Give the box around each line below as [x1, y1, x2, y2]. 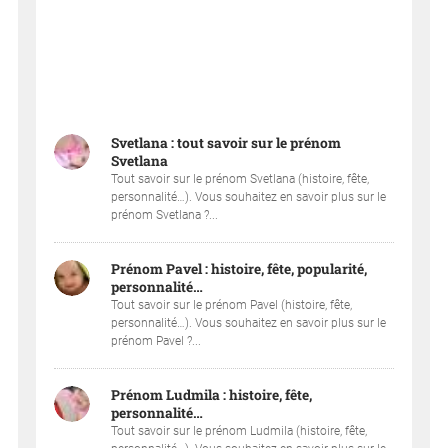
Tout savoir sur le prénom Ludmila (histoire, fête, [111, 423, 368, 438]
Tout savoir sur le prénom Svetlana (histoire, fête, [111, 171, 370, 186]
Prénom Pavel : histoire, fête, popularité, [111, 259, 368, 278]
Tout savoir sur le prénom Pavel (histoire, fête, [111, 297, 353, 312]
